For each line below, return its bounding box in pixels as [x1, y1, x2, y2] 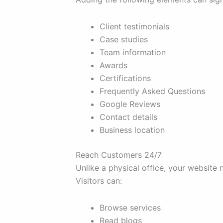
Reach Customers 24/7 [76, 150, 162, 160]
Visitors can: [76, 176, 122, 186]
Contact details [100, 112, 157, 122]
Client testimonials [100, 21, 169, 32]
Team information [100, 47, 166, 58]
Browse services [100, 203, 161, 213]
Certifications [100, 73, 151, 84]
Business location [100, 125, 165, 135]
